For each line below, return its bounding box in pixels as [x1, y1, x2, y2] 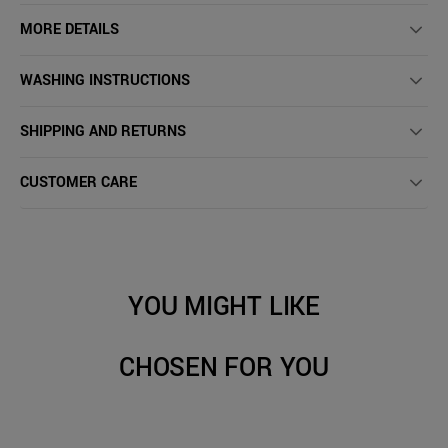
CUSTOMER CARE [20, 172, 137, 193]
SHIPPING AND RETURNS [20, 121, 186, 142]
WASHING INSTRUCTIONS [20, 70, 190, 91]
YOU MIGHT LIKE [128, 289, 320, 325]
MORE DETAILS [20, 19, 119, 40]
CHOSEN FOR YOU [119, 350, 329, 386]
